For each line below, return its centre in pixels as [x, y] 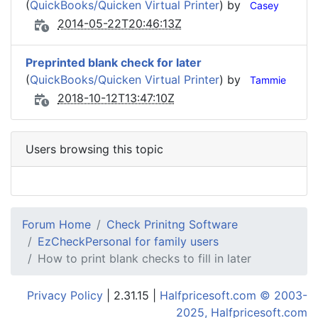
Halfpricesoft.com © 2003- [234, 295]
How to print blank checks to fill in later [144, 258]
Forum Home [56, 224]
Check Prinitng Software [172, 224]
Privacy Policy [65, 295]
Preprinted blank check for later [114, 62]
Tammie [268, 80]
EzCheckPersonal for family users [128, 241]
